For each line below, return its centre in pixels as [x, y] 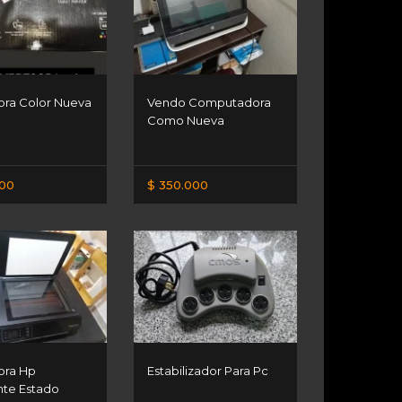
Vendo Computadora [210, 102]
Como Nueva [186, 120]
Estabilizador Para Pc [208, 370]
